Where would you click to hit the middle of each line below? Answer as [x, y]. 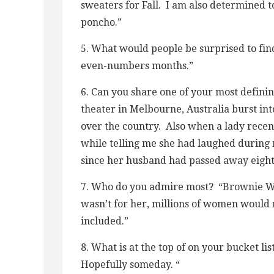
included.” [105, 221]
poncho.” [101, 22]
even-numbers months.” [137, 65]
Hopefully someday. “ [130, 264]
